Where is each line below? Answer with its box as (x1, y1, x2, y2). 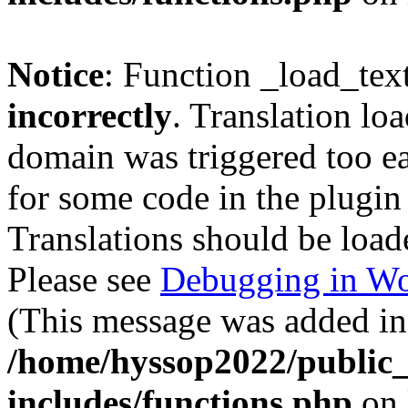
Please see (7, 260, 160, 299)
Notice (7, 55, 104, 94)
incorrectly (7, 96, 172, 135)
